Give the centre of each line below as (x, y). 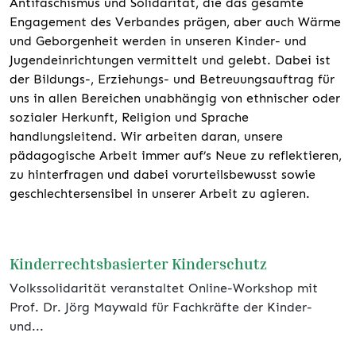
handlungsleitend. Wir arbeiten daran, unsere (146, 137)
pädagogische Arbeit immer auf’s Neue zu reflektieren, (176, 156)
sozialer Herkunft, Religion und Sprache (129, 118)
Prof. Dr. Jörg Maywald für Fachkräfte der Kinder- (161, 308)
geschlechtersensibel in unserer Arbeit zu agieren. (160, 194)
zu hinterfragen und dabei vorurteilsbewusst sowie (163, 175)
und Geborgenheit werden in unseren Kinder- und (158, 41)
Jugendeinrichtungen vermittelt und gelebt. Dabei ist (170, 60)
